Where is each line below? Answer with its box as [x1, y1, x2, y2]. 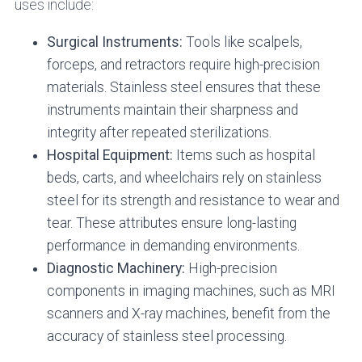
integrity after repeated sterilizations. [46, 124, 271, 141]
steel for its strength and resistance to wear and [46, 192, 339, 208]
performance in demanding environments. [46, 237, 300, 254]
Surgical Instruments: [46, 33, 183, 50]
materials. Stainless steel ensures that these [46, 78, 321, 95]
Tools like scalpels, [182, 33, 302, 50]
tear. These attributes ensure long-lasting [46, 214, 297, 231]
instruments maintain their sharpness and [46, 101, 298, 118]
